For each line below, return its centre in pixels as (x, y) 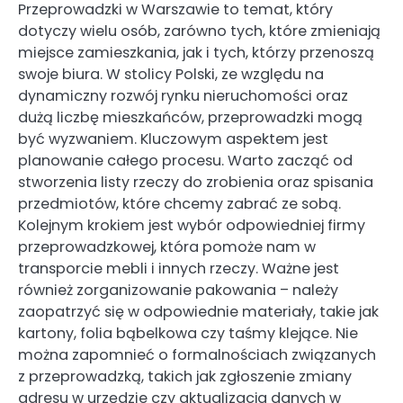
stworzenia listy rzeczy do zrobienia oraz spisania (196, 182)
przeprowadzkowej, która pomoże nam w (167, 246)
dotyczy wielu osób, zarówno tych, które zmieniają (199, 31)
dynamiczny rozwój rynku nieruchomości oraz (183, 95)
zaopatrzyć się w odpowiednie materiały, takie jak (198, 311)
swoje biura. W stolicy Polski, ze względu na (171, 74)
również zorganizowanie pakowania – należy (178, 290)
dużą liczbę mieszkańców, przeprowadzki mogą (190, 117)
